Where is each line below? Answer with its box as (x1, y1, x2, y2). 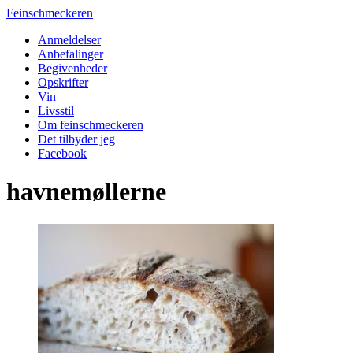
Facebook (38, 147, 87, 160)
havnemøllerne (6, 177, 166, 206)
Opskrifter (38, 76, 88, 89)
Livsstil (38, 104, 74, 117)
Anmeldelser (38, 33, 101, 46)
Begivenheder (38, 61, 107, 75)
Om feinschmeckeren (38, 118, 143, 132)
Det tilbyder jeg (38, 132, 115, 146)
